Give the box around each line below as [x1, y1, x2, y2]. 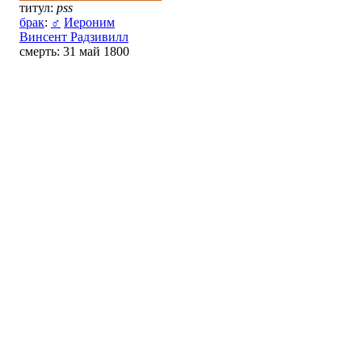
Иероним [64, 15, 115, 29]
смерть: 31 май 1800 [19, 44, 129, 58]
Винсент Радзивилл [19, 29, 128, 44]
